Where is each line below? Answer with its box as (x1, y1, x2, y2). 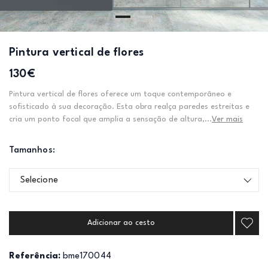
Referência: (9, 252, 60, 261)
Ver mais (212, 115, 243, 123)
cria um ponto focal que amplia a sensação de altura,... (9, 115, 212, 123)
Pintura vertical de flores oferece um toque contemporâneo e (9, 90, 232, 98)
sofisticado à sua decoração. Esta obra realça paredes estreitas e (9, 103, 249, 111)
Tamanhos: (9, 146, 55, 155)
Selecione (20, 176, 58, 185)
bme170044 (62, 252, 111, 261)
